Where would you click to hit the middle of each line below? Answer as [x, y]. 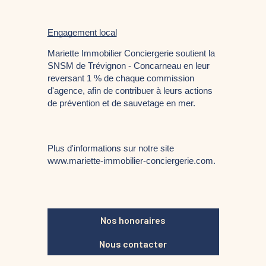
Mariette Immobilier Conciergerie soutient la [131, 53]
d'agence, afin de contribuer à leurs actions [130, 91]
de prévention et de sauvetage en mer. [121, 103]
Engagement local [82, 32]
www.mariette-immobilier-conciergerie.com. [132, 161]
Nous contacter [133, 243]
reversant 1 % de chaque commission [121, 78]
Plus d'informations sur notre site [110, 148]
